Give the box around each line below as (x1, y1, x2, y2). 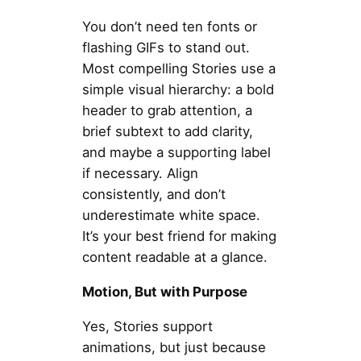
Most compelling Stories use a (81, 60, 276, 77)
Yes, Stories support (81, 317, 213, 334)
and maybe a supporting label (81, 144, 271, 161)
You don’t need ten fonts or (81, 19, 257, 35)
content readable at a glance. (81, 249, 268, 266)
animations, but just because (81, 338, 266, 355)
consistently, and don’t (81, 186, 226, 203)
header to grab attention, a (81, 102, 252, 119)
